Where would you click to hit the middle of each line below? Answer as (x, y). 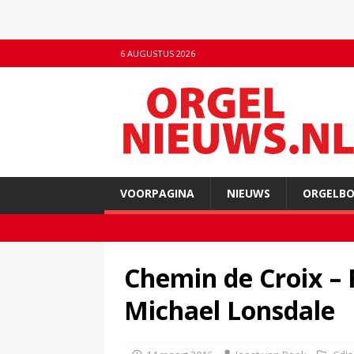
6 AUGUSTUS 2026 (158, 53)
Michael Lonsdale (230, 310)
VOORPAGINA (157, 193)
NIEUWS (249, 193)
